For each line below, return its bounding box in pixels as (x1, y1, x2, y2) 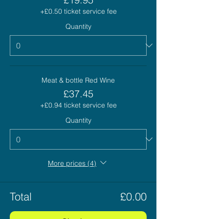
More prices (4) (48, 158, 96, 168)
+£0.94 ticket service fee (40, 101, 117, 110)
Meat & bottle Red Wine (42, 76, 115, 85)
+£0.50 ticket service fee (40, 7, 117, 16)
